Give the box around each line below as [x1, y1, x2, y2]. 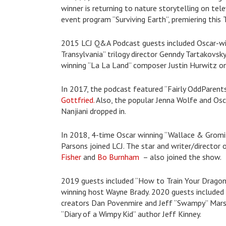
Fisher [61, 152, 81, 162]
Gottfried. [61, 95, 94, 105]
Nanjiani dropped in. [61, 106, 126, 116]
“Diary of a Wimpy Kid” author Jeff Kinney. [61, 209, 201, 219]
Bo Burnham [97, 152, 139, 162]
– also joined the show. [139, 152, 221, 162]
